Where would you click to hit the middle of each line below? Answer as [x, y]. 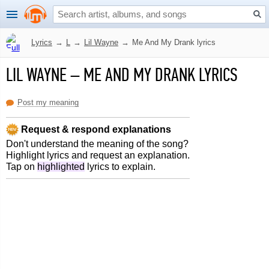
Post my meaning [48, 102]
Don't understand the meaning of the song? [97, 144]
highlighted [61, 167]
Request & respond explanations [95, 129]
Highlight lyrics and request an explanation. [98, 155]
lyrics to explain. [120, 167]
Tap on [22, 167]
